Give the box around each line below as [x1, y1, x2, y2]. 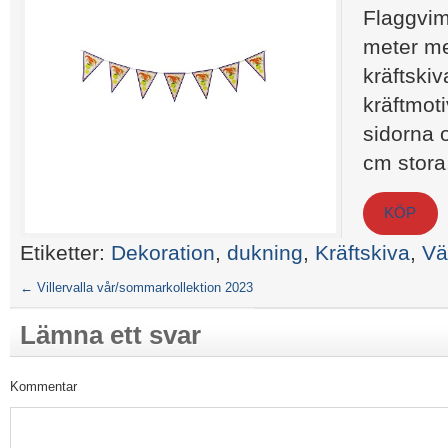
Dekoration [111, 241, 215, 265]
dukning [227, 241, 303, 265]
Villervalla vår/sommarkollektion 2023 [33, 280, 253, 296]
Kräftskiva [315, 241, 410, 265]
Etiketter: [20, 241, 111, 265]
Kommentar [10, 379, 77, 395]
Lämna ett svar [20, 320, 201, 351]
